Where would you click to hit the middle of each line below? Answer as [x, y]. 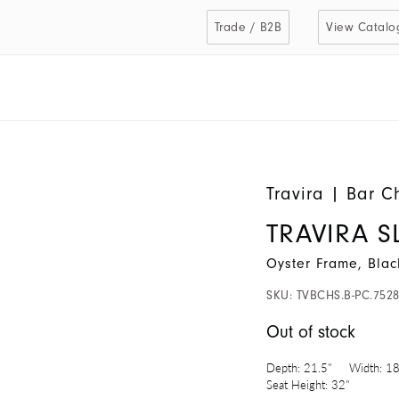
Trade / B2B [248, 27]
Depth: [283, 368]
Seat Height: [297, 385]
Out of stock [311, 332]
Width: [366, 368]
